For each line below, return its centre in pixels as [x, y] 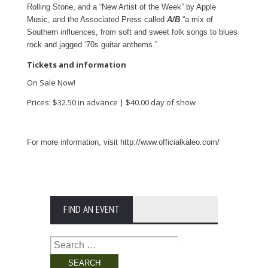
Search [63, 241]
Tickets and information [77, 65]
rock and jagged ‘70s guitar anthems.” [92, 45]
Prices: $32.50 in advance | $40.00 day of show [111, 102]
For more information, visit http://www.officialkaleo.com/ [123, 142]
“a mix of [197, 20]
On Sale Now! [51, 82]
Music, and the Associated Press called [97, 20]
